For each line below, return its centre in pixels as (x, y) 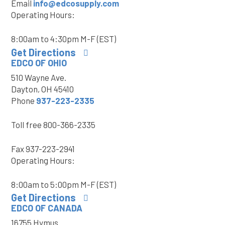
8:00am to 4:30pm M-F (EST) (64, 39)
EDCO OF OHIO (39, 63)
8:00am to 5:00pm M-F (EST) (64, 184)
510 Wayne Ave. (39, 77)
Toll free (26, 124)
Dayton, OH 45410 (42, 89)
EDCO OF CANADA (47, 208)
